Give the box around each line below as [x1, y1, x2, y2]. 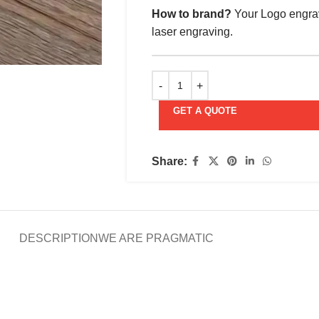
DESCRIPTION [19, 232, 98, 244]
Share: [151, 155, 187, 167]
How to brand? [151, 8, 231, 20]
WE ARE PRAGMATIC [98, 232, 214, 244]
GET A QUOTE [172, 105, 237, 116]
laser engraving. [151, 26, 233, 38]
